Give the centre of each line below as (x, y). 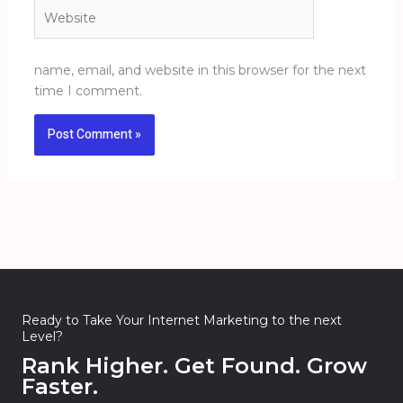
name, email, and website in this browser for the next (200, 71)
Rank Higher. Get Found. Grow (194, 366)
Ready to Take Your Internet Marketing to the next (182, 321)
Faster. (60, 387)
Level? (42, 337)
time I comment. (88, 91)
